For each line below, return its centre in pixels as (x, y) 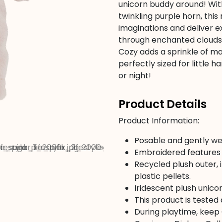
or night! (135, 76)
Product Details (163, 104)
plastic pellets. (163, 176)
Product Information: (159, 121)
